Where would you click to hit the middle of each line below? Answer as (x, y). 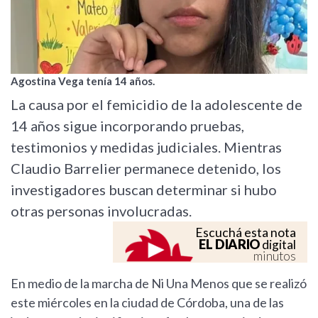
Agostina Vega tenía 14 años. (83, 81)
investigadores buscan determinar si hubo (144, 190)
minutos (275, 256)
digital (278, 245)
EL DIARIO (229, 245)
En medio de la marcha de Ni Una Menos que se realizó (159, 284)
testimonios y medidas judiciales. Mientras (146, 147)
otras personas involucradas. (101, 211)
